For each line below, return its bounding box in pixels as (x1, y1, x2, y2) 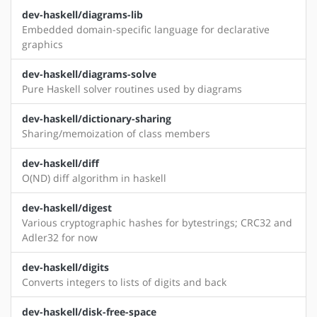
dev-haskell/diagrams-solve (22, 67, 156, 81)
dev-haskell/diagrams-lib (22, 8, 143, 22)
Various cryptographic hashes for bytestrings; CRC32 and (22, 216, 292, 230)
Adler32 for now (22, 231, 98, 245)
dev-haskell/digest (22, 201, 112, 215)
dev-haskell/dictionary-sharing (22, 112, 171, 126)
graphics (22, 38, 63, 52)
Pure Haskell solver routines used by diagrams (22, 82, 242, 96)
